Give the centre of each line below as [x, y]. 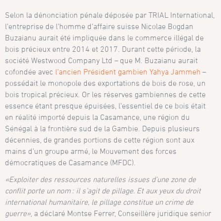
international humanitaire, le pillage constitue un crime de [99, 202]
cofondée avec [30, 72]
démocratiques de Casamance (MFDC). [71, 163]
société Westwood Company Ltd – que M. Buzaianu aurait [102, 60]
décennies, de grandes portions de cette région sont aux [100, 140]
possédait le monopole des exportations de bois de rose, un [106, 83]
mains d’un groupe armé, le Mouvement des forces [91, 151]
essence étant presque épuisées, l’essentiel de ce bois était [106, 106]
